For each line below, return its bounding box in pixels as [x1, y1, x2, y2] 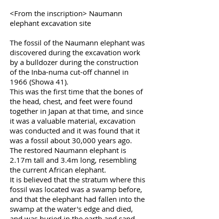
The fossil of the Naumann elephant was [10, 38, 145, 47]
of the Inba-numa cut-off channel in [10, 67, 129, 77]
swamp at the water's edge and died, [10, 204, 133, 214]
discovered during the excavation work [10, 47, 140, 57]
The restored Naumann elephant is [10, 145, 126, 155]
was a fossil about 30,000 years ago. [10, 135, 132, 145]
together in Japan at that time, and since [10, 106, 143, 116]
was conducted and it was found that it [10, 126, 140, 135]
